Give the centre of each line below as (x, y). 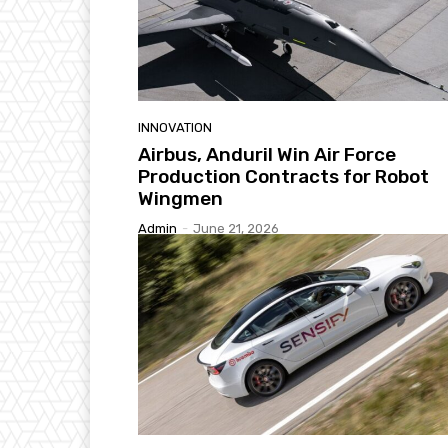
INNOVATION (175, 127)
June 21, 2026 (236, 228)
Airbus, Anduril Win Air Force (267, 154)
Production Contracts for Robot (283, 176)
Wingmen (180, 198)
